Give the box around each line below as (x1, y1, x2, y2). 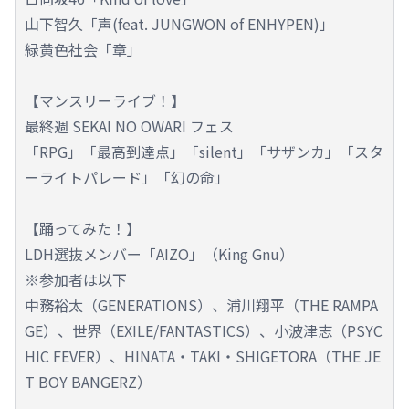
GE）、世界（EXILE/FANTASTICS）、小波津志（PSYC (25, 320, 383, 342)
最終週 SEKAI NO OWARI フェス (25, 115, 234, 138)
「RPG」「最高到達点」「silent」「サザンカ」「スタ (25, 141, 383, 163)
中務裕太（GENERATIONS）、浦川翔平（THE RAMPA (25, 294, 378, 317)
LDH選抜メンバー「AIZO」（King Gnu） (25, 243, 294, 266)
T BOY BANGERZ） (25, 371, 152, 393)
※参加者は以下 (25, 268, 127, 291)
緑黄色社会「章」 (25, 38, 142, 61)
